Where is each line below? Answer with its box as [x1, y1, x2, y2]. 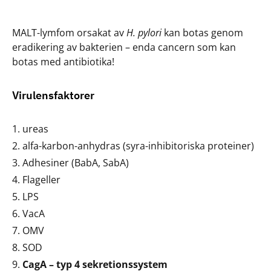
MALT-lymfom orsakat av [12, 26, 126, 39]
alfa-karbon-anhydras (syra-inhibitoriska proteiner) [22, 139, 254, 152]
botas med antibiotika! [12, 55, 114, 68]
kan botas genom [162, 26, 243, 39]
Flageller [22, 173, 60, 186]
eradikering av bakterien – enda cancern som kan [12, 41, 236, 54]
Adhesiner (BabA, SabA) [22, 156, 129, 169]
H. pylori [126, 26, 162, 39]
